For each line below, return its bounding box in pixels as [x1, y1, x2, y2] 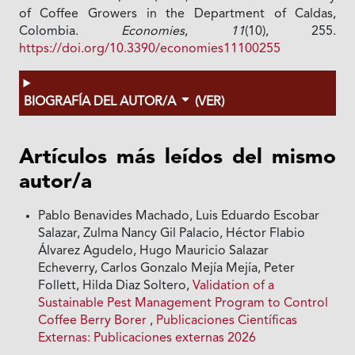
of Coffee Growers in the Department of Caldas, [18, 8, 337, 21]
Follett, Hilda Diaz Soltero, [38, 280, 193, 293]
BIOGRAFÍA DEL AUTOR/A [23, 96, 179, 109]
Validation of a [193, 280, 275, 293]
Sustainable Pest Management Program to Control [38, 297, 329, 311]
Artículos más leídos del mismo [19, 147, 336, 169]
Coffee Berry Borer [38, 315, 151, 328]
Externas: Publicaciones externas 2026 [38, 332, 257, 345]
